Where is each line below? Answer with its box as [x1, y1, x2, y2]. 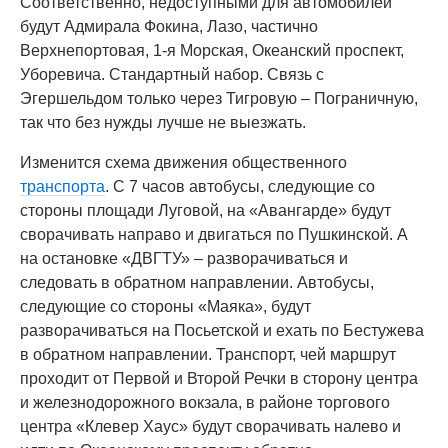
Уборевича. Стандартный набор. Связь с [20, 66, 324, 83]
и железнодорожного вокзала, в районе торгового [20, 394, 390, 411]
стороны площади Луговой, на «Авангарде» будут [20, 202, 391, 219]
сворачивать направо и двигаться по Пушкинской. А [20, 226, 408, 243]
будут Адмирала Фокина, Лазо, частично [20, 18, 318, 35]
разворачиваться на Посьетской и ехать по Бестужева [20, 322, 424, 339]
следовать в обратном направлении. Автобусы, [20, 274, 374, 291]
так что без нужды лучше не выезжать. [20, 114, 306, 131]
